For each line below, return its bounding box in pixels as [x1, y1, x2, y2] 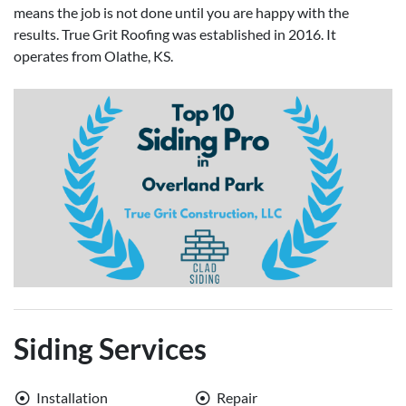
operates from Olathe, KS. [14, 46, 173, 64]
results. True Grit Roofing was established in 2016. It [14, 24, 336, 43]
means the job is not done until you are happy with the [14, 3, 349, 21]
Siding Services [14, 331, 207, 367]
